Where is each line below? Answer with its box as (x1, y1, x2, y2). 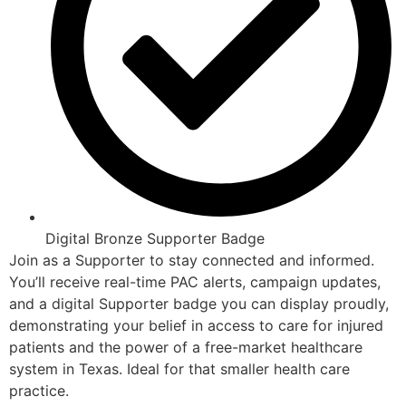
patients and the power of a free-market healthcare (9, 338, 362, 357)
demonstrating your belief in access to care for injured (9, 316, 383, 335)
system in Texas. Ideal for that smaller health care (9, 360, 350, 379)
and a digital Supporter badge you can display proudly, (9, 295, 389, 314)
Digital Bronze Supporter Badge (45, 229, 265, 248)
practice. (9, 382, 69, 401)
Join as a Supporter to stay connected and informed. (9, 251, 374, 270)
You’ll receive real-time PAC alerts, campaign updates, (9, 273, 381, 292)
